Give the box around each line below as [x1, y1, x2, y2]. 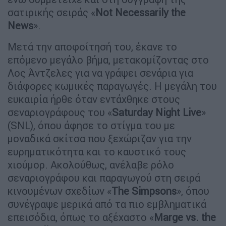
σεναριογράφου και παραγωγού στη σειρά [8, 171, 200, 184]
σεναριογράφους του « [8, 105, 112, 119]
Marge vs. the [154, 210, 216, 223]
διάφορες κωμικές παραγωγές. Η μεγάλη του [8, 79, 217, 92]
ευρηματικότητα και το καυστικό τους [8, 145, 186, 158]
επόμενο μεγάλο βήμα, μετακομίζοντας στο [8, 53, 209, 66]
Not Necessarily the [95, 6, 186, 19]
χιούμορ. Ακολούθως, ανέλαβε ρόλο [8, 158, 174, 171]
